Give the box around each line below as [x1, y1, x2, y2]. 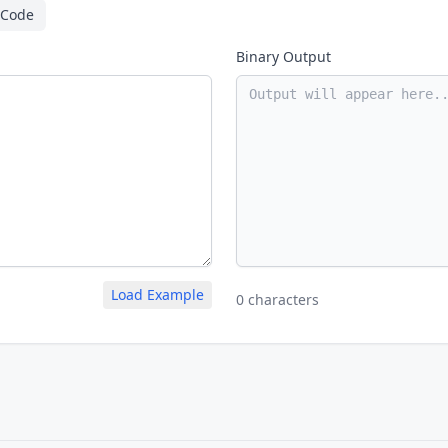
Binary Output [236, 47, 331, 66]
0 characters [236, 290, 319, 309]
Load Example [111, 285, 204, 304]
